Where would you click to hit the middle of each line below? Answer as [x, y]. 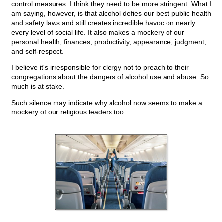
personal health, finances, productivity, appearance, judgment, [109, 42]
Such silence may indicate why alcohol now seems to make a [107, 103]
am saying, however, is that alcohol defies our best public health [111, 14]
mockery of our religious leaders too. [69, 112]
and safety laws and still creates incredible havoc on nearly [103, 23]
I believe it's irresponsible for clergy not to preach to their [100, 68]
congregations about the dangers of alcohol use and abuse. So [110, 77]
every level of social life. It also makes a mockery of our [98, 32]
